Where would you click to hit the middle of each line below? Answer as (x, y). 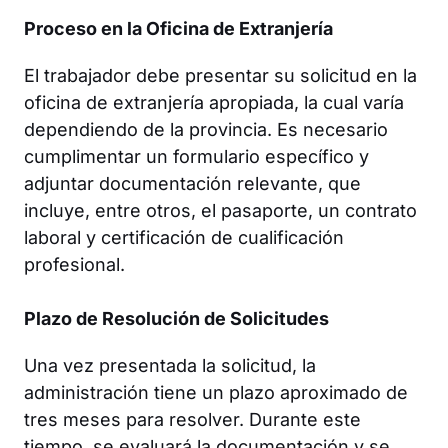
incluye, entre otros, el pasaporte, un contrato (220, 210)
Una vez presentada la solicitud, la (170, 365)
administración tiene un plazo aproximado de (216, 392)
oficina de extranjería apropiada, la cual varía (214, 102)
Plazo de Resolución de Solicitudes (176, 318)
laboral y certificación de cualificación (184, 237)
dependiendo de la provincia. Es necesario (206, 129)
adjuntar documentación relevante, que (192, 183)
